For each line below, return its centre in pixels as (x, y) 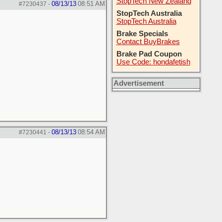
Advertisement (139, 83)
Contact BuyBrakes (148, 42)
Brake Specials (142, 34)
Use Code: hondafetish (153, 62)
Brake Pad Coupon (149, 54)
